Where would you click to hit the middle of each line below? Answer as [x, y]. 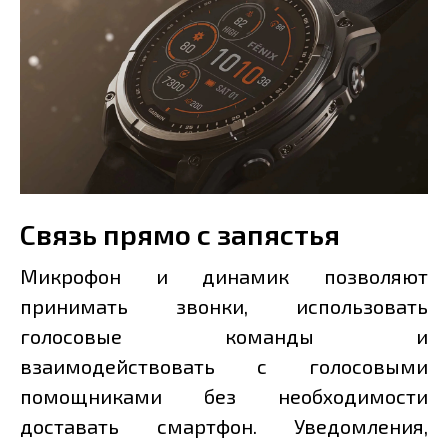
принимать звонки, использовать [224, 305]
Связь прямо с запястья [180, 233]
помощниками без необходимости [224, 395]
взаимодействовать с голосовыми [224, 365]
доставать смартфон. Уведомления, [224, 425]
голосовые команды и [224, 335]
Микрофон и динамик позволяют [224, 275]
